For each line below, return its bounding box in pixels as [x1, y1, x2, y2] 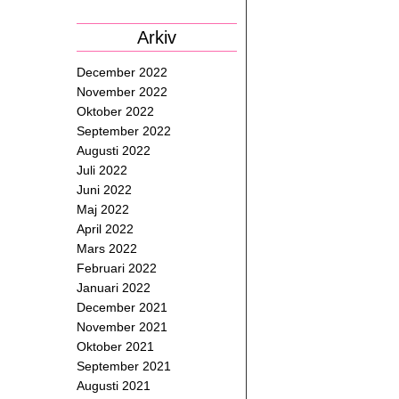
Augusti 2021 [77, 379, 151, 393]
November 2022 [77, 85, 167, 99]
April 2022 [77, 222, 134, 236]
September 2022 [77, 124, 171, 138]
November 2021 [77, 320, 167, 334]
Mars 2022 [77, 241, 137, 256]
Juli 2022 [77, 163, 127, 177]
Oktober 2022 [77, 104, 154, 118]
